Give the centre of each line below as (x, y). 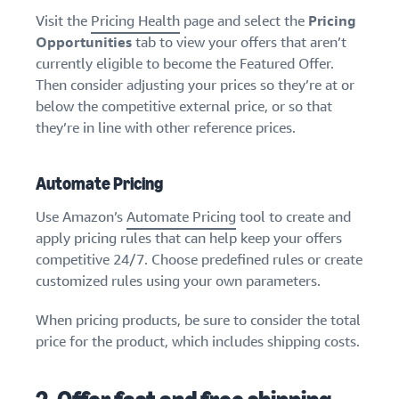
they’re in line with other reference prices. (166, 128)
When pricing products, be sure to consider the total (198, 321)
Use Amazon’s (81, 217)
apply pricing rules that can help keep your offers (189, 239)
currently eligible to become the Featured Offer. (185, 64)
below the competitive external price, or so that (184, 107)
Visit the (63, 21)
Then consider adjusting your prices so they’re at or (195, 85)
